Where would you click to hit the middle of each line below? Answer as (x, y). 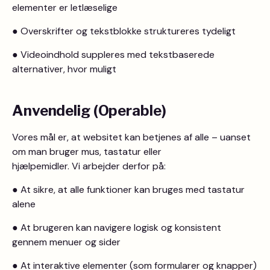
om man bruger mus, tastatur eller (87, 152)
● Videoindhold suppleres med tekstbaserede (113, 55)
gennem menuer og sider (66, 242)
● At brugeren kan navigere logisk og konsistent (117, 228)
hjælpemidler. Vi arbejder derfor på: (89, 166)
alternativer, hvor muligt (64, 69)
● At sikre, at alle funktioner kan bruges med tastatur (128, 190)
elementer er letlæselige (65, 8)
